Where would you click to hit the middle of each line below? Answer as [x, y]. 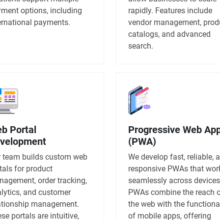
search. [141, 46]
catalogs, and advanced [169, 34]
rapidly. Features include [170, 10]
